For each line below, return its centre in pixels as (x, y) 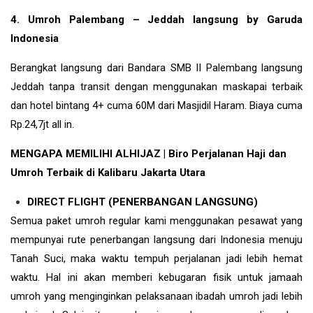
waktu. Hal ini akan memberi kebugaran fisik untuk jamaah (156, 277)
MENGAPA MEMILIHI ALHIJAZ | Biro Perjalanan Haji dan (148, 153)
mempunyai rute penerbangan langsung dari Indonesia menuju (156, 239)
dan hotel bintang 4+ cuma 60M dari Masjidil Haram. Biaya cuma (156, 105)
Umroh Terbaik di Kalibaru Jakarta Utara (109, 172)
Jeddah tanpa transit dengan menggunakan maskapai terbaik (156, 86)
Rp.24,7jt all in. (42, 124)
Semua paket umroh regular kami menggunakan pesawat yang (156, 220)
